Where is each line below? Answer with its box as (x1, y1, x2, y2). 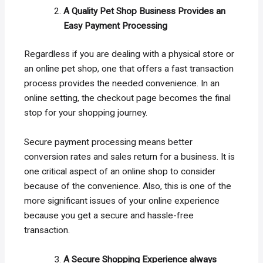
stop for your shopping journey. (24, 107, 148, 119)
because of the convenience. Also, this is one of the (24, 181, 232, 192)
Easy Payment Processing (63, 21, 167, 32)
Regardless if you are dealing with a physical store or (24, 49, 235, 60)
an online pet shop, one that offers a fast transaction (24, 63, 234, 75)
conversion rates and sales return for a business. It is (24, 151, 235, 163)
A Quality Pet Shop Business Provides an (63, 6, 225, 17)
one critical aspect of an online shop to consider (24, 166, 216, 177)
